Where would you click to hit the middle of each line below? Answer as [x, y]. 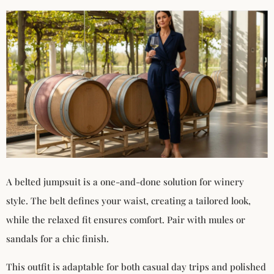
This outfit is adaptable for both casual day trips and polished [136, 266]
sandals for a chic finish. [57, 239]
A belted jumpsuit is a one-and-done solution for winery [125, 182]
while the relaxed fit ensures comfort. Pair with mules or [126, 220]
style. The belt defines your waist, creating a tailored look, [128, 201]
